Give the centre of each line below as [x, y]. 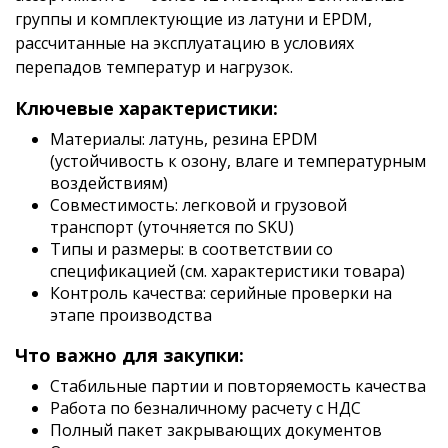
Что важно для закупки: [129, 355]
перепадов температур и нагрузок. [154, 67]
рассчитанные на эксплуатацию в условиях [184, 43]
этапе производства [131, 315]
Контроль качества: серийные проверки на [221, 293]
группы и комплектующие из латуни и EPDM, [193, 19]
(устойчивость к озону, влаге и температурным [238, 161]
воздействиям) [109, 183]
